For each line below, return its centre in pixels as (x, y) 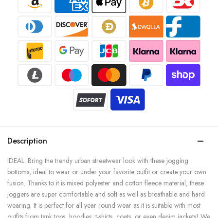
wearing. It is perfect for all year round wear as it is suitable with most (104, 206)
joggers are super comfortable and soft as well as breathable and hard (106, 194)
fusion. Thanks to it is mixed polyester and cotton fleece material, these (106, 183)
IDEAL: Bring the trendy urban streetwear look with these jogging (98, 161)
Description (27, 141)
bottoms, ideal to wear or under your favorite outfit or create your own (107, 172)
